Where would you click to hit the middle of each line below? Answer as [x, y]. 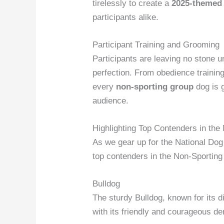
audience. [111, 100]
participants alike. [126, 17]
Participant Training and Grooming [156, 44]
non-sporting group [155, 86]
